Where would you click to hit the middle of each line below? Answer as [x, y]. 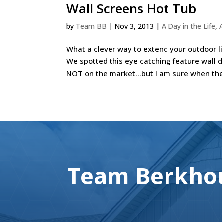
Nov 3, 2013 [134, 26]
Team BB [91, 26]
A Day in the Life [189, 26]
